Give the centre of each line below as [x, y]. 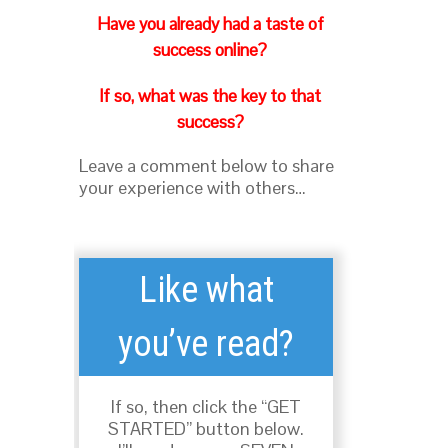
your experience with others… [192, 187]
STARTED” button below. [206, 428]
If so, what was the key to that [210, 95]
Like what [206, 289]
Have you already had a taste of [210, 23]
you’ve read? [206, 343]
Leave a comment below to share [206, 165]
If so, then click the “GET [206, 406]
